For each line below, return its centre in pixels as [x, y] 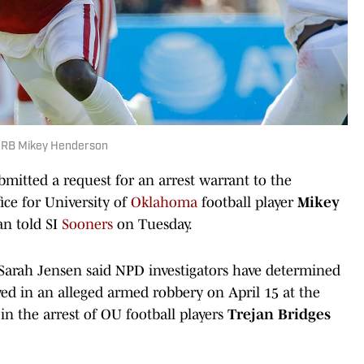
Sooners [87, 224]
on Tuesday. [153, 224]
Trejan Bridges [279, 314]
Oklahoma [164, 202]
